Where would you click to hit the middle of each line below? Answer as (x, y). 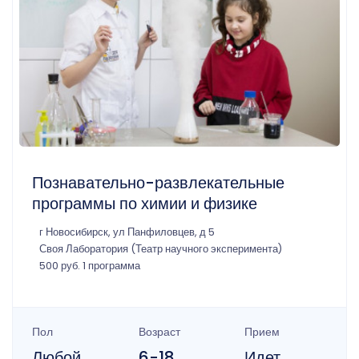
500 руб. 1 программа (90, 266)
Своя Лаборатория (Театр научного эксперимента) (161, 249)
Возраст (159, 332)
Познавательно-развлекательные (158, 183)
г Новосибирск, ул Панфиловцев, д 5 (127, 232)
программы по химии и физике (145, 204)
